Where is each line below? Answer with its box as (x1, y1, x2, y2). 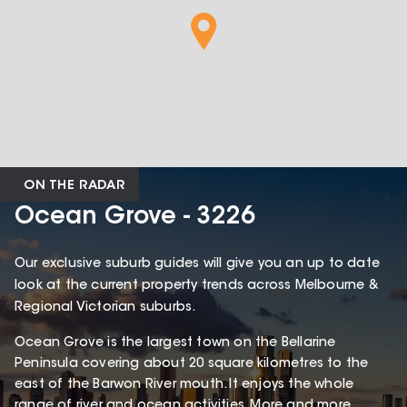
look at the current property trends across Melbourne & (15, 279, 379, 293)
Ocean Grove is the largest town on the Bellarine (15, 336, 336, 350)
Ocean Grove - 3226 (15, 205, 255, 230)
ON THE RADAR (24, 179, 125, 193)
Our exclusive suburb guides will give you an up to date (15, 257, 381, 271)
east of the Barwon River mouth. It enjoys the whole (15, 378, 354, 392)
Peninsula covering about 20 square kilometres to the (15, 357, 369, 371)
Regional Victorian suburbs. (15, 301, 200, 314)
